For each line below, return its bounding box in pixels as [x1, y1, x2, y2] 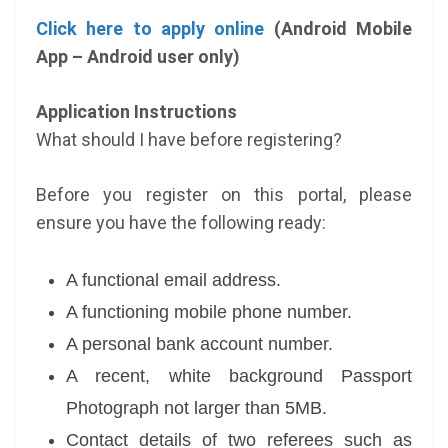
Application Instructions [36, 101, 237, 122]
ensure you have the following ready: [36, 212, 326, 233]
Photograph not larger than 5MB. [66, 398, 327, 418]
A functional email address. [66, 270, 281, 290]
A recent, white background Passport [66, 366, 412, 386]
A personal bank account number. [66, 334, 333, 354]
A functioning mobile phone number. [66, 302, 352, 322]
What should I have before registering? [36, 129, 342, 150]
